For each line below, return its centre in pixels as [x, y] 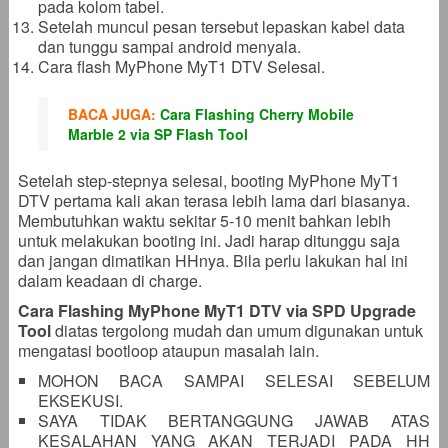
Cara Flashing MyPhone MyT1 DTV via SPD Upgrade [216, 311]
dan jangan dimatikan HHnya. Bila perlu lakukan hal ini [212, 261]
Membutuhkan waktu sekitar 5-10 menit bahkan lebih [204, 221]
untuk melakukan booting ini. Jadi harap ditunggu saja [208, 241]
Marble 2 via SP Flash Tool [157, 134]
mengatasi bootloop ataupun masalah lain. [168, 351]
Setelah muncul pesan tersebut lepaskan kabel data [221, 27]
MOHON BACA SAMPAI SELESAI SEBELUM [234, 381]
